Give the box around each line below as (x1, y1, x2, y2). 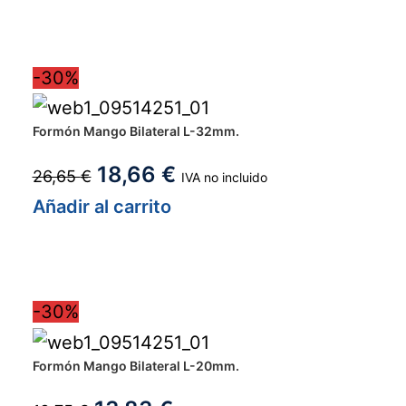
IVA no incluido (180, 169, 267, 186)
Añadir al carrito (32, 196, 171, 218)
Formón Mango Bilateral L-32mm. (32, 123, 239, 140)
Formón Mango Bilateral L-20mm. (32, 357, 239, 373)
